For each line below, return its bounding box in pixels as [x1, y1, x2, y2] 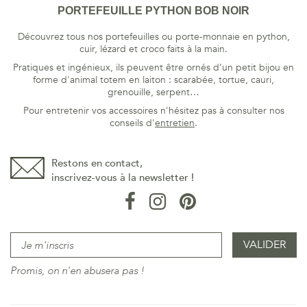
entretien [155, 116, 195, 130]
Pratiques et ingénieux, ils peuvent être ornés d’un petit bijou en [13, 61, 294, 74]
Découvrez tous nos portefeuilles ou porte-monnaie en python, [17, 30, 290, 43]
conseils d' [110, 116, 155, 130]
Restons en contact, [51, 156, 143, 170]
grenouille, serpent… [108, 86, 199, 99]
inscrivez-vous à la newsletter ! [51, 171, 194, 184]
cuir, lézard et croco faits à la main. [79, 42, 228, 56]
